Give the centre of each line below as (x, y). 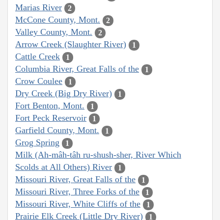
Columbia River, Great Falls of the (77, 69)
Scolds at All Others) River (64, 167)
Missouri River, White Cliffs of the (78, 204)
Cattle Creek (38, 57)
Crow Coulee (39, 81)
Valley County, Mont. (54, 32)
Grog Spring (37, 143)
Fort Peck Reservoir (51, 118)
